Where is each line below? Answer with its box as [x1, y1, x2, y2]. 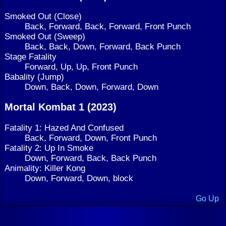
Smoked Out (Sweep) [5, 31, 85, 42]
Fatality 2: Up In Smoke [5, 142, 93, 153]
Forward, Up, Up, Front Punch [25, 62, 138, 72]
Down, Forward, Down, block [25, 173, 133, 183]
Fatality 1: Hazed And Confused [5, 122, 124, 133]
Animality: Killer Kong [5, 162, 85, 173]
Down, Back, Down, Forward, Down [25, 82, 158, 92]
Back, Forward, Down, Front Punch [25, 132, 157, 143]
